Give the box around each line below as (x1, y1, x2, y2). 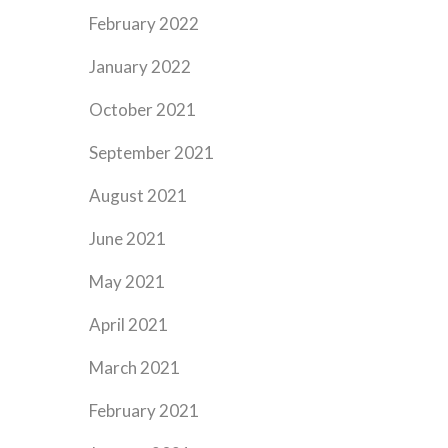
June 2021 (89, 228, 167, 249)
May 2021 (89, 271, 166, 292)
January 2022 (89, 56, 192, 77)
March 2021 (89, 357, 181, 378)
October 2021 (89, 99, 197, 120)
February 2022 (89, 13, 200, 34)
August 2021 (89, 185, 188, 206)
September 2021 (89, 142, 215, 163)
